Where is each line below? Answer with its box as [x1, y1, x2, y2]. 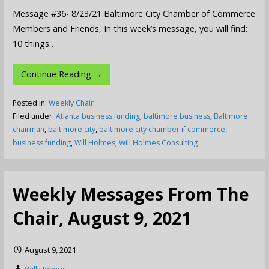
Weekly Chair [48, 98, 94, 109]
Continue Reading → [21, 68, 102, 80]
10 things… [12, 37, 56, 49]
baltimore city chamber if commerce [98, 124, 225, 135]
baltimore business [143, 111, 210, 122]
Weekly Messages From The [12, 182, 249, 205]
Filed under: [12, 111, 56, 122]
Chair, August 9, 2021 [12, 206, 191, 229]
